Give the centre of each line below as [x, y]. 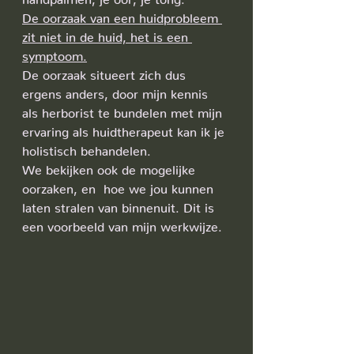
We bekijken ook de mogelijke [111, 167]
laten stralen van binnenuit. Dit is [120, 205]
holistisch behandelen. [88, 148]
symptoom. [55, 53]
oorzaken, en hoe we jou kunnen [120, 186]
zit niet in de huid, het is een [107, 34]
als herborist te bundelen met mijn [124, 110]
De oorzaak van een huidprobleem [122, 15]
